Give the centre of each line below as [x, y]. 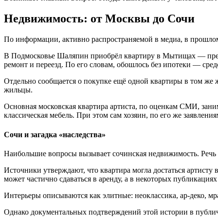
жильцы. [18, 90]
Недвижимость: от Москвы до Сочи [99, 19]
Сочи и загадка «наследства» [55, 134]
